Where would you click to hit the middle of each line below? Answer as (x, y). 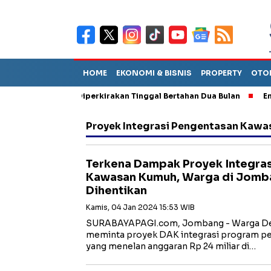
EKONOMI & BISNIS (154, 73)
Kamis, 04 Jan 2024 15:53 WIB (140, 207)
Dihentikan (116, 191)
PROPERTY (221, 73)
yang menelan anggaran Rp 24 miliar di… (171, 246)
